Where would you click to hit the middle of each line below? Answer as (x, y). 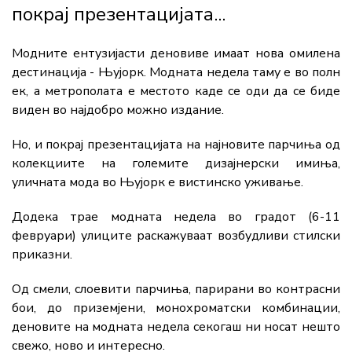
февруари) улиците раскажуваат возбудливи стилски (176, 236)
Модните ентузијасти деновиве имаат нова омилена (176, 54)
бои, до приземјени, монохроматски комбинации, (176, 308)
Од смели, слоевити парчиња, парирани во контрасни (176, 290)
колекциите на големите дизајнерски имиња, (176, 164)
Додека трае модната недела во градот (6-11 (176, 217)
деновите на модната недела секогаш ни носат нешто (176, 327)
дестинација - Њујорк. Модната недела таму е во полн (176, 73)
